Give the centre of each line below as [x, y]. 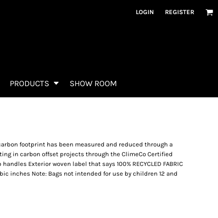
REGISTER [180, 12]
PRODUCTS [30, 83]
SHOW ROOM [93, 83]
